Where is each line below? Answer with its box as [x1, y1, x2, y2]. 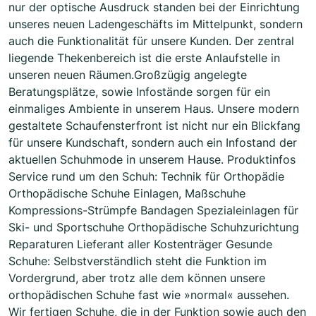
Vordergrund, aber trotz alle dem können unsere [8, 271, 265, 286]
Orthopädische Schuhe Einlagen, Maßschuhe [8, 186, 245, 201]
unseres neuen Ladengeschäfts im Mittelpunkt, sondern [8, 17, 303, 32]
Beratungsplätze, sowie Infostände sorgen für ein [8, 85, 270, 99]
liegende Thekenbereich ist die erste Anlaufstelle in [8, 51, 280, 66]
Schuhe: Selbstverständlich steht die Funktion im [8, 254, 267, 269]
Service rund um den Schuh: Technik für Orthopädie [8, 169, 284, 184]
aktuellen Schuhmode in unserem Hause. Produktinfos [8, 152, 296, 167]
